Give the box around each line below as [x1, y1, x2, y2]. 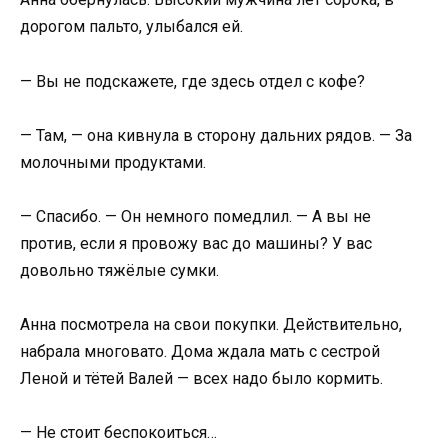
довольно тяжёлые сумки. [20, 260, 219, 280]
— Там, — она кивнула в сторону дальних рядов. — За [20, 125, 412, 145]
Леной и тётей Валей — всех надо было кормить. [20, 369, 383, 389]
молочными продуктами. [20, 152, 206, 172]
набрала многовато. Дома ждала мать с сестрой [20, 342, 380, 362]
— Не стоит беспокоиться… [20, 423, 217, 443]
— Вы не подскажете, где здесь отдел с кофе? [20, 71, 365, 91]
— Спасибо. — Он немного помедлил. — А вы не [20, 206, 371, 226]
